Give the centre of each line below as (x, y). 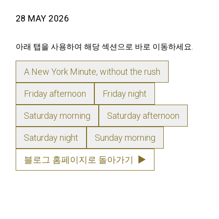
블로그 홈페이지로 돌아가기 (79, 160)
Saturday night (51, 138)
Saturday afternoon (143, 116)
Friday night (125, 94)
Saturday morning (57, 116)
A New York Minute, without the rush (92, 72)
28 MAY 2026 (42, 18)
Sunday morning (125, 138)
